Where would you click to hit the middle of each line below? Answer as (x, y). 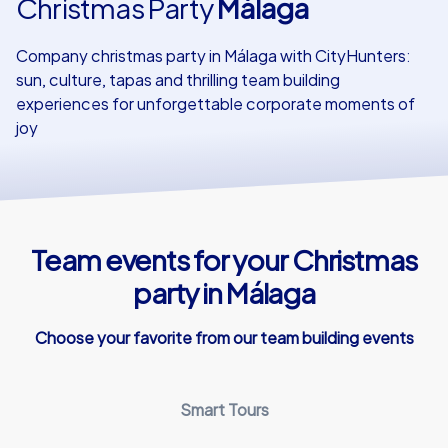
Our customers (101, 38)
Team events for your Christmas (224, 259)
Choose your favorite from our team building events (224, 337)
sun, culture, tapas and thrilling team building (178, 79)
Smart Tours (224, 409)
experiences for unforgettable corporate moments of (215, 103)
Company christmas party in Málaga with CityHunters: (213, 55)
